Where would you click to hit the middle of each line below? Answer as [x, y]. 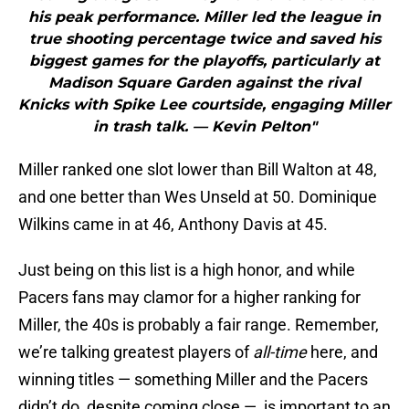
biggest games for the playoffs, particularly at [204, 61]
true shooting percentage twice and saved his [204, 39]
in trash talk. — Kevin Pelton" [204, 127]
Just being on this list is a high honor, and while [187, 270]
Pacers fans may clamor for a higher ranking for [189, 298]
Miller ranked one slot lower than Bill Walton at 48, [198, 170]
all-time [280, 352]
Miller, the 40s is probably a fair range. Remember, [199, 325]
